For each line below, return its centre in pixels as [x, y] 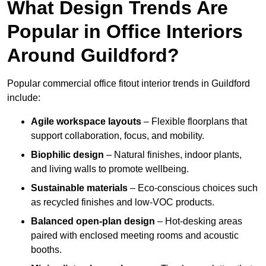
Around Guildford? [93, 56]
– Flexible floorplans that [194, 122]
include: [24, 98]
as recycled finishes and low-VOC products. [123, 202]
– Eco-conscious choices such [193, 188]
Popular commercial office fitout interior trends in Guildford [129, 84]
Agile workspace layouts [86, 122]
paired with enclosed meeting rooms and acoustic [135, 236]
